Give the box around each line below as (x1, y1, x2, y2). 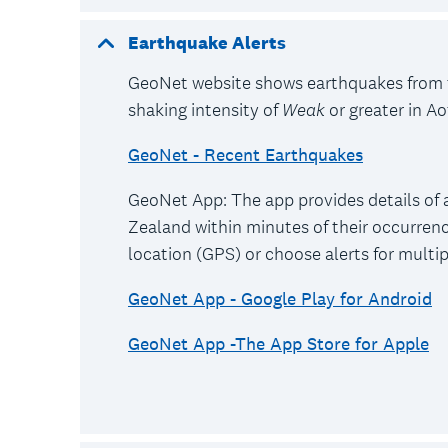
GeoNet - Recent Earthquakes (128, 143, 363, 166)
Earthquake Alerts (128, 31, 286, 54)
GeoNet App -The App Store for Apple (128, 332, 429, 355)
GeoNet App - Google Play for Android (128, 287, 432, 310)
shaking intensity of (128, 98, 278, 121)
